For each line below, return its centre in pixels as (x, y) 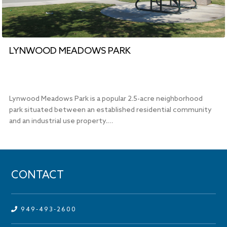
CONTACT (37, 176)
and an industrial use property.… (61, 121)
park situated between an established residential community (111, 110)
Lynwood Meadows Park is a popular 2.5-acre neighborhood (106, 99)
